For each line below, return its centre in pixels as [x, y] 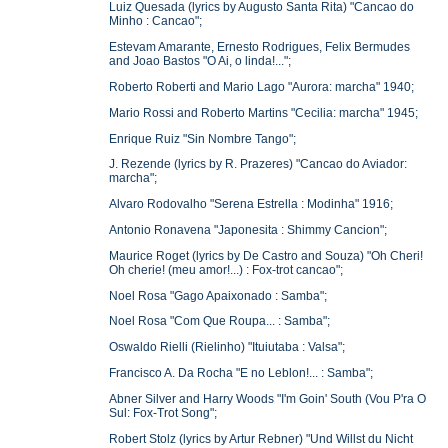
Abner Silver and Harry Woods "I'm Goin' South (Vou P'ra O [268, 398]
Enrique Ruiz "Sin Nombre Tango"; [203, 138]
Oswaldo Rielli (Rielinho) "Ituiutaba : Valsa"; [227, 347]
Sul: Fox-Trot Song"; [163, 412]
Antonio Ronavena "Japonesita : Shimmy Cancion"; [248, 229]
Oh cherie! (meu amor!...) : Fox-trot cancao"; [226, 269]
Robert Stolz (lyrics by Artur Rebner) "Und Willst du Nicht [261, 438]
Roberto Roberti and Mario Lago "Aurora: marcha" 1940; [262, 86]
